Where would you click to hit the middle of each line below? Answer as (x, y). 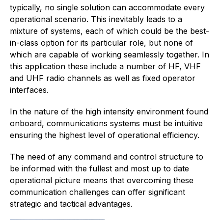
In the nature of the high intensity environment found (109, 112)
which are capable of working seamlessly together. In (110, 55)
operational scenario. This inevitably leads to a (96, 19)
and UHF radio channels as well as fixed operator (103, 78)
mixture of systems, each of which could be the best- (110, 31)
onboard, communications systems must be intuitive (106, 124)
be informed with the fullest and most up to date (99, 169)
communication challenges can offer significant (97, 192)
